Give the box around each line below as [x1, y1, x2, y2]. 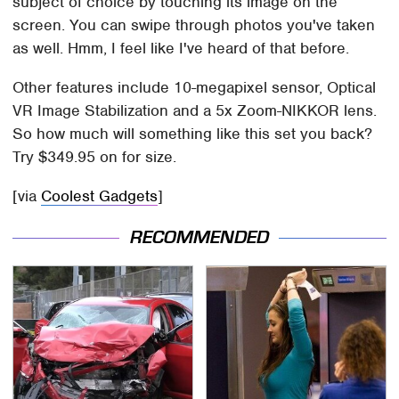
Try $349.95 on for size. [12, 146, 177, 167]
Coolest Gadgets [41, 185, 159, 206]
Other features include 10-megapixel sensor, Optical [12, 77, 377, 97]
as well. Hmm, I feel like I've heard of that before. [12, 37, 350, 58]
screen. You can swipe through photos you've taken [12, 14, 376, 35]
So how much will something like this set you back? [12, 123, 373, 143]
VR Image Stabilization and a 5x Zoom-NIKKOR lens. [12, 100, 378, 120]
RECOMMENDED [130, 227, 269, 248]
